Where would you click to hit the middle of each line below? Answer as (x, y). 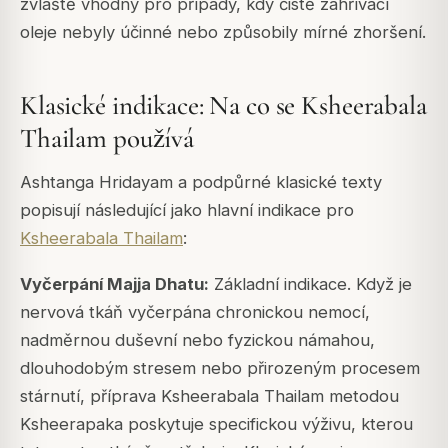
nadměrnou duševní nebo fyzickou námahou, (197, 340)
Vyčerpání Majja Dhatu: (114, 284)
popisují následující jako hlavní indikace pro (187, 210)
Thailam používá (107, 138)
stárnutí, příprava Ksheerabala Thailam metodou (209, 396)
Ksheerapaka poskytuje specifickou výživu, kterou (216, 424)
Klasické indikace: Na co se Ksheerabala (223, 105)
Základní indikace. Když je (310, 284)
